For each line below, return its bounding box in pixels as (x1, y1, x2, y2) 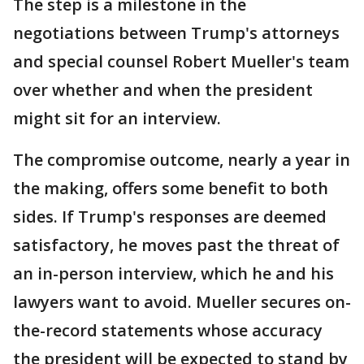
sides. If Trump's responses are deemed (13, 206, 327, 227)
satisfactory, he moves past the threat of (13, 234, 340, 256)
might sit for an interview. (13, 107, 221, 129)
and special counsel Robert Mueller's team (13, 50, 349, 72)
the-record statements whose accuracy (13, 319, 323, 341)
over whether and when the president (13, 79, 313, 101)
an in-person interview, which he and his (13, 262, 334, 284)
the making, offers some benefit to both (13, 177, 328, 199)
